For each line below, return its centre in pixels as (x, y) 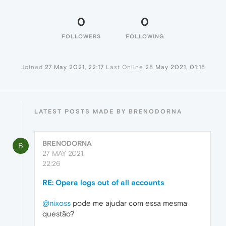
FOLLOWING (145, 36)
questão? (58, 214)
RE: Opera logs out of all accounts (103, 182)
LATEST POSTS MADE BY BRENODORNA (108, 111)
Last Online (124, 67)
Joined (32, 67)
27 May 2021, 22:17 (74, 67)
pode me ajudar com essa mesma (129, 203)
